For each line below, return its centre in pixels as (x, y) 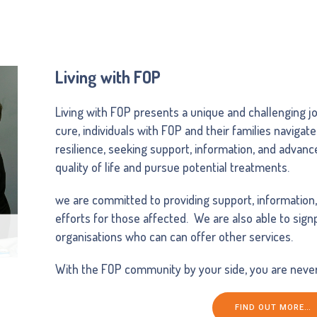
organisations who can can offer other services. (174, 236)
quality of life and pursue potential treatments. (173, 167)
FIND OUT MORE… (273, 307)
